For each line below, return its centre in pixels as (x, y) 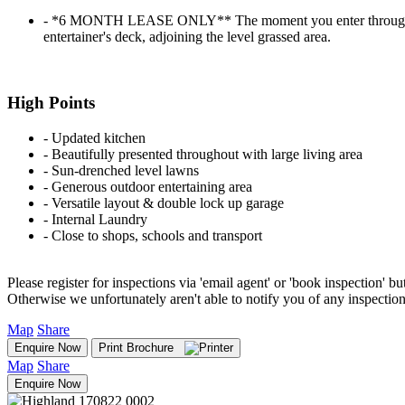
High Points (51, 102)
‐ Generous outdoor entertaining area (148, 186)
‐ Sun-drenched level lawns (121, 170)
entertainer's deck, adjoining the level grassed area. (187, 37)
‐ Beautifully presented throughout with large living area (203, 154)
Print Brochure (141, 347)
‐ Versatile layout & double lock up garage (164, 202)
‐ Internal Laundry (95, 219)
